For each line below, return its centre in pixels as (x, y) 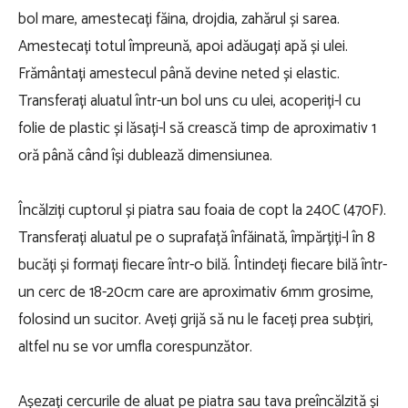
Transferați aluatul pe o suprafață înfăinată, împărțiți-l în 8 (197, 238)
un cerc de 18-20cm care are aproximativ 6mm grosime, (196, 293)
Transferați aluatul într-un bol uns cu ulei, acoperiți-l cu (189, 102)
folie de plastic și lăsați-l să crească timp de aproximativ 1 (197, 129)
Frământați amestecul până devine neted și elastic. (179, 74)
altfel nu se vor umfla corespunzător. (135, 347)
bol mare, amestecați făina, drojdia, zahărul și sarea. (179, 20)
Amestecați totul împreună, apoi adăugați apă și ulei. (183, 47)
